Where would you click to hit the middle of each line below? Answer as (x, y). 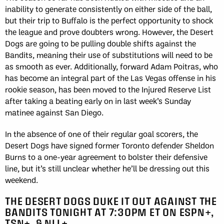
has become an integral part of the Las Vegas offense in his (110, 77)
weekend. (21, 179)
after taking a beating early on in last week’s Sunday (98, 100)
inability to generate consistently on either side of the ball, (108, 8)
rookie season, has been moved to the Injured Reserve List (108, 89)
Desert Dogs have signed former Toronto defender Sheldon (109, 145)
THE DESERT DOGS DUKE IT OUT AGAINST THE (111, 200)
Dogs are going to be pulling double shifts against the (100, 43)
